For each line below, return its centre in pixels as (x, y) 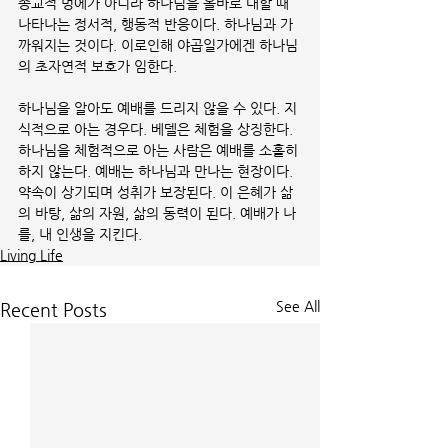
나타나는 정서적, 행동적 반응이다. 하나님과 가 (155, 24)
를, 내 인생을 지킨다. (82, 234)
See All (298, 306)
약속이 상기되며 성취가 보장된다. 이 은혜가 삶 (155, 192)
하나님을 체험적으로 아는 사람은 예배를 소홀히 (160, 150)
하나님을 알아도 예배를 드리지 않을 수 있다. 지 (157, 108)
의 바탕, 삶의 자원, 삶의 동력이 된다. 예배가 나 (157, 213)
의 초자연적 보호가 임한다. (99, 66)
